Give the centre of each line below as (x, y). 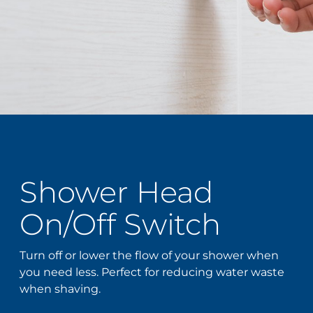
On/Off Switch (121, 224)
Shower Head (117, 192)
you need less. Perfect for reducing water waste (152, 272)
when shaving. (60, 289)
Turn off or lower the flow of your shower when (150, 255)
